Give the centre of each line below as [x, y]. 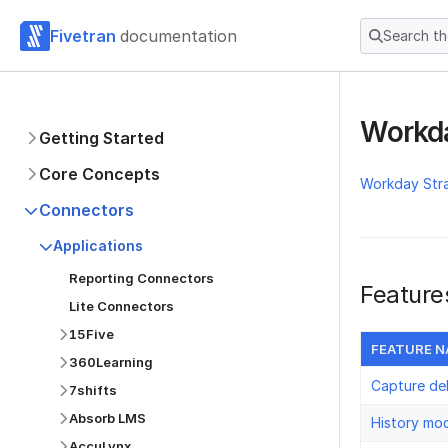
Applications [98, 245]
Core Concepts [99, 174]
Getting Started [101, 138]
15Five [91, 334]
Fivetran [83, 35]
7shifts [93, 390]
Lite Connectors [121, 306]
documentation [178, 35]
